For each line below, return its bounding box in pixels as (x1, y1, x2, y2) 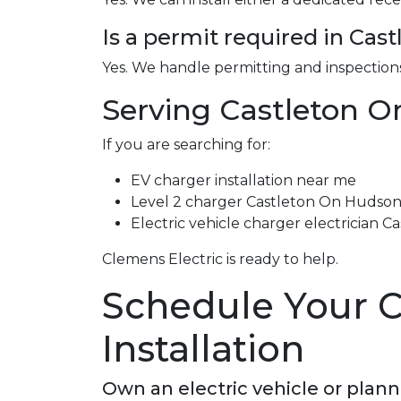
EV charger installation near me (131, 172, 356, 189)
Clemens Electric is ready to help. (102, 251, 338, 268)
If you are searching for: (102, 136, 270, 153)
